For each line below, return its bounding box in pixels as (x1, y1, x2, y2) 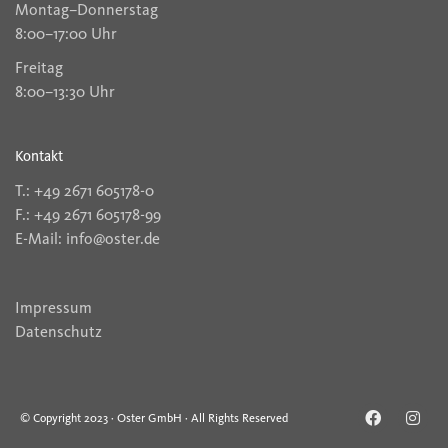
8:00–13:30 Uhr (15, 81, 115, 101)
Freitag (15, 57, 63, 77)
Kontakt (15, 147, 63, 166)
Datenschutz (15, 321, 102, 341)
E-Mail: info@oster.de (15, 229, 160, 249)
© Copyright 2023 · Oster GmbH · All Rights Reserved (20, 411, 288, 426)
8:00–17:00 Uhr (15, 24, 117, 44)
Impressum (15, 297, 92, 317)
